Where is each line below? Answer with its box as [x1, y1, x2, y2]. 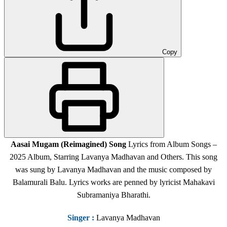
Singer [67, 213, 92, 222]
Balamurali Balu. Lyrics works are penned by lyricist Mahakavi [12, 178, 215, 187]
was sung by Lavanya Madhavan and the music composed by [15, 165, 212, 174]
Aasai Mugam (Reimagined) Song [10, 140, 128, 149]
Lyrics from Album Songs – [128, 140, 217, 149]
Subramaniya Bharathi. [77, 191, 150, 200]
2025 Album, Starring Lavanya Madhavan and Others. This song [10, 153, 217, 162]
